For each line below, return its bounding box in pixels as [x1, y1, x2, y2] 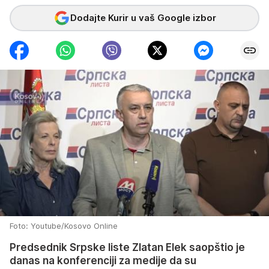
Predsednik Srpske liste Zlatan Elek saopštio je [10, 241, 245, 254]
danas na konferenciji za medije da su [10, 255, 196, 267]
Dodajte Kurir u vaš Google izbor [70, 12, 216, 23]
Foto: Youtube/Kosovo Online [10, 221, 118, 231]
